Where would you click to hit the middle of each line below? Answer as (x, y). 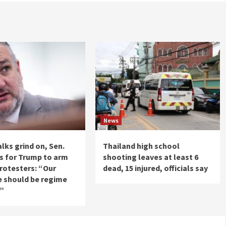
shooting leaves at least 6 (150, 157)
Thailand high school (141, 146)
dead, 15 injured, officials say (155, 168)
